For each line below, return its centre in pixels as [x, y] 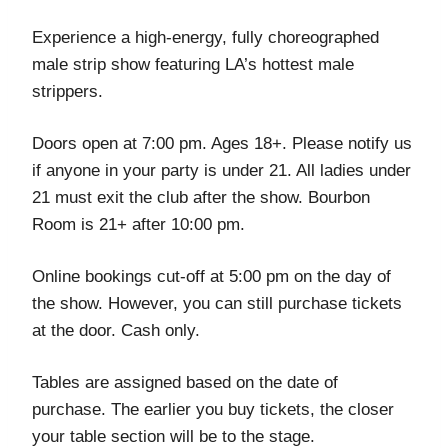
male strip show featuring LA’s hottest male [193, 64]
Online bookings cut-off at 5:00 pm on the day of [211, 276]
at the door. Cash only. [116, 330]
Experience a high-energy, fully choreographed [205, 37]
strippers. [67, 91]
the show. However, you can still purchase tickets [217, 303]
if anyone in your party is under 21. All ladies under [221, 170]
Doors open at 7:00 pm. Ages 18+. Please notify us [222, 143]
